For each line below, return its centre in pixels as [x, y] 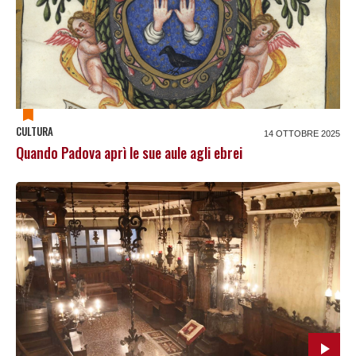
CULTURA [35, 131]
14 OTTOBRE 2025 [302, 133]
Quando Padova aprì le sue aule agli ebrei [129, 152]
